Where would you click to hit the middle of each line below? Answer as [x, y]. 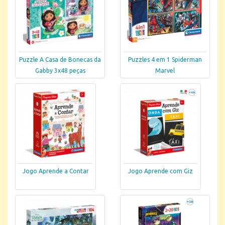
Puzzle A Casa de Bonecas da [60, 60]
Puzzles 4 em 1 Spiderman [165, 60]
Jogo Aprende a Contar [55, 171]
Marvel [165, 71]
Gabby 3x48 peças [60, 71]
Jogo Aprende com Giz [160, 171]
